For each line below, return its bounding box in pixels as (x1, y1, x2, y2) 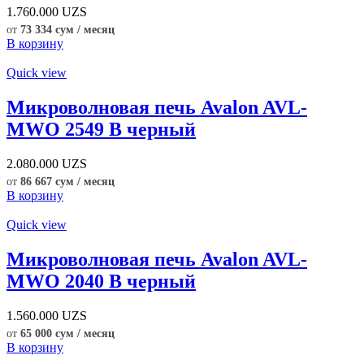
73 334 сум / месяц (20, 23, 115, 36)
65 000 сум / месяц (20, 327, 115, 340)
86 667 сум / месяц (20, 175, 115, 188)
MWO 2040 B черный (6, 270, 196, 292)
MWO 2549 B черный (6, 118, 196, 140)
